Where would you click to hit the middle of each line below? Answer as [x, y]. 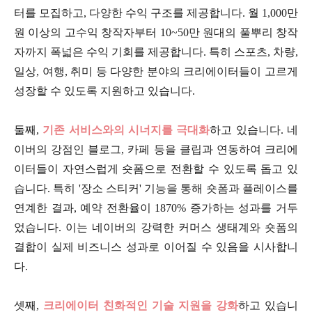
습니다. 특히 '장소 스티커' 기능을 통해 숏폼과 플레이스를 [156, 189]
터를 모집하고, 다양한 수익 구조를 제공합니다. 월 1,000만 [156, 13]
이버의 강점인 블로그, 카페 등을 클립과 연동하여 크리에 [156, 150]
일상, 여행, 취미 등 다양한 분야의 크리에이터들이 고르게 [156, 72]
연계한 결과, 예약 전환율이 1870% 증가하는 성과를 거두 [156, 208]
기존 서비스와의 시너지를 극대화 [126, 130]
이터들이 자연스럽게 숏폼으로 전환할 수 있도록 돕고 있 [156, 169]
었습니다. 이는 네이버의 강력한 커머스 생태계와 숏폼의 [156, 228]
